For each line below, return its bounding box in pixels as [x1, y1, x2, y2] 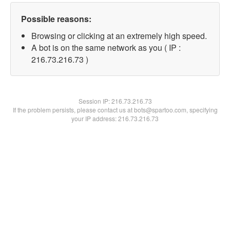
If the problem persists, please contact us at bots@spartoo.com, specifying [12, 105, 218, 114]
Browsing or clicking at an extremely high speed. [31, 30, 207, 42]
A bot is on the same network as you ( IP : [31, 42, 181, 53]
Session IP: [78, 97, 111, 105]
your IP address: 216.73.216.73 [71, 114, 159, 123]
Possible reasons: [21, 13, 91, 25]
